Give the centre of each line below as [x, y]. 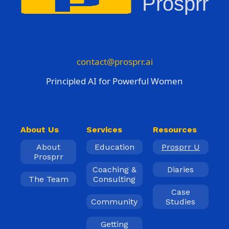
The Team [48, 179]
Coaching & [114, 169]
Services [105, 129]
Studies [181, 201]
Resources [175, 129]
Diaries [181, 169]
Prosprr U [180, 147]
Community [114, 201]
